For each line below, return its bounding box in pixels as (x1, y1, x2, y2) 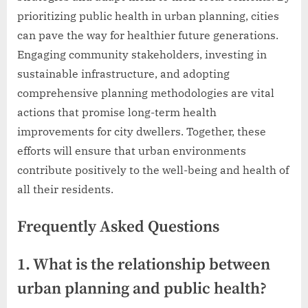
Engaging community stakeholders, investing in (17, 47, 267, 61)
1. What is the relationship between (17, 255, 270, 276)
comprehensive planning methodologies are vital (17, 85, 274, 100)
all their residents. (17, 181, 113, 196)
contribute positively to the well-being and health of (17, 162, 289, 177)
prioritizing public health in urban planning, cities (17, 8, 279, 23)
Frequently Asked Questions (17, 217, 219, 237)
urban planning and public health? (17, 279, 267, 300)
